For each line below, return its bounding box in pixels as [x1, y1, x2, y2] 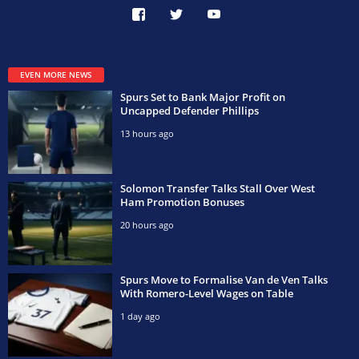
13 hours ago [120, 127, 174, 139]
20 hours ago [120, 218, 174, 231]
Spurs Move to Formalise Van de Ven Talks [120, 272, 328, 287]
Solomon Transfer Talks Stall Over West [120, 180, 315, 196]
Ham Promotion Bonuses [120, 194, 244, 209]
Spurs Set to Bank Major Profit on [120, 89, 285, 104]
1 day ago [120, 309, 160, 322]
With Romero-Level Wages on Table [120, 285, 293, 301]
